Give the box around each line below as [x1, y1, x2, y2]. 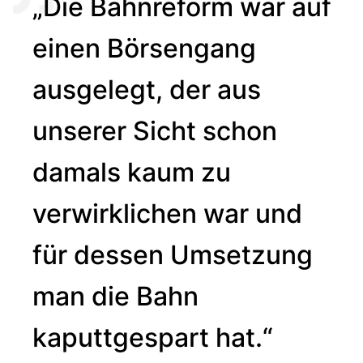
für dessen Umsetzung [32, 238, 313, 271]
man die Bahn [32, 280, 199, 312]
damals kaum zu [32, 156, 231, 188]
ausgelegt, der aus [32, 73, 261, 105]
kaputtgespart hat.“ [32, 321, 273, 353]
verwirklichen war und [32, 197, 302, 229]
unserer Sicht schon [32, 114, 277, 147]
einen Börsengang [32, 32, 256, 64]
